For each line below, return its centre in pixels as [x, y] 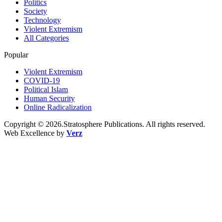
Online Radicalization [58, 107]
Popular [16, 55]
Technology [42, 20]
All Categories [46, 38]
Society [35, 11]
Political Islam [46, 89]
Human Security [49, 98]
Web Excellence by [35, 133]
